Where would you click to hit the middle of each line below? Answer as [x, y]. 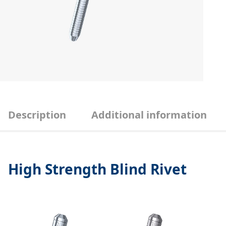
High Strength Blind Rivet [97, 169]
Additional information [149, 115]
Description [37, 115]
